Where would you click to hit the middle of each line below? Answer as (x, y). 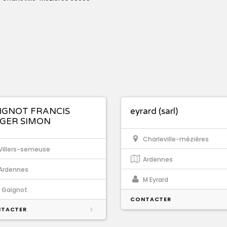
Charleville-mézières (176, 139)
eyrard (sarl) (154, 111)
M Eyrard (156, 180)
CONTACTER (151, 199)
